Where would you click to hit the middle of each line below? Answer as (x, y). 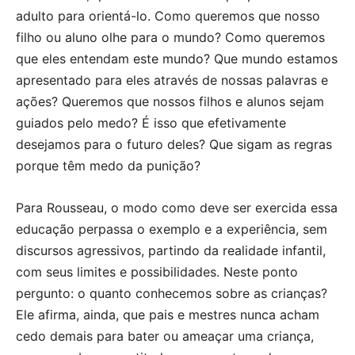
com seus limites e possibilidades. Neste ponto (157, 271)
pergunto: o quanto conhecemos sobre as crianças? (172, 293)
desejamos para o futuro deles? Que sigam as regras (174, 144)
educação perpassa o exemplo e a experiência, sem (172, 229)
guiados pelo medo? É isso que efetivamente (151, 122)
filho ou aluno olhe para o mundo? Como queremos (170, 37)
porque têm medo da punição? (108, 165)
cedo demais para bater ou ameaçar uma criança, (165, 336)
